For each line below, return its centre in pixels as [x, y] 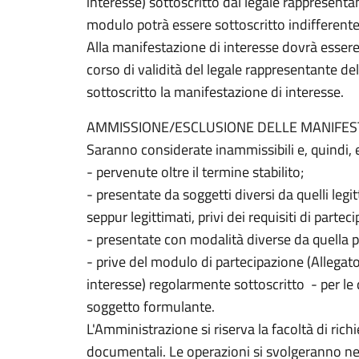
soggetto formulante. [151, 307]
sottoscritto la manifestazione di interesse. [215, 92]
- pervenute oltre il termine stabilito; [195, 172]
